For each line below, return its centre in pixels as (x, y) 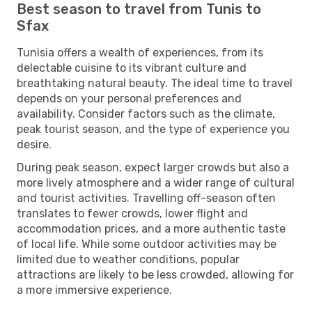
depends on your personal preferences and (129, 98)
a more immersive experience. (94, 290)
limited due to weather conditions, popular (128, 259)
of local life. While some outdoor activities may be (147, 244)
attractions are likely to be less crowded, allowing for (155, 274)
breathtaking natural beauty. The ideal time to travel (155, 83)
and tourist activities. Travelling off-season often (146, 198)
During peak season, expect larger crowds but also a (153, 167)
